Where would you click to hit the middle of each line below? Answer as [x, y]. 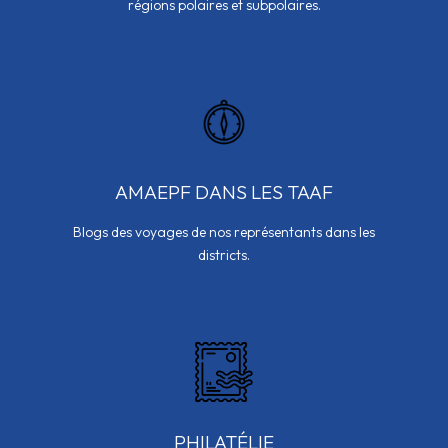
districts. [224, 255]
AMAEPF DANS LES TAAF [224, 192]
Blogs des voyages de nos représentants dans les [224, 232]
